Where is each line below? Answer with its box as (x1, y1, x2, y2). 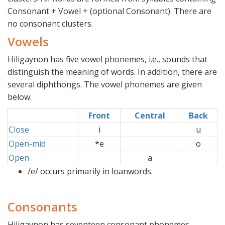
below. (8, 91, 32, 103)
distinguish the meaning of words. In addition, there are (8, 66, 217, 78)
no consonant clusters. (8, 18, 93, 30)
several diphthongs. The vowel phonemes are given (8, 79, 202, 90)
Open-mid (9, 138, 46, 150)
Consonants (8, 198, 77, 215)
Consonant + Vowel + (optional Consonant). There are (8, 6, 211, 17)
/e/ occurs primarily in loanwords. (28, 166, 153, 177)
